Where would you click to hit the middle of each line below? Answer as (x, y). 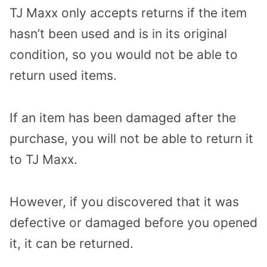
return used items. (63, 76)
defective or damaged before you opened (133, 222)
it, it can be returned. (72, 243)
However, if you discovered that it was (124, 201)
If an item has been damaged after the (123, 118)
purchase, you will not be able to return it (131, 139)
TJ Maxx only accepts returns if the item (128, 13)
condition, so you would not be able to (124, 55)
